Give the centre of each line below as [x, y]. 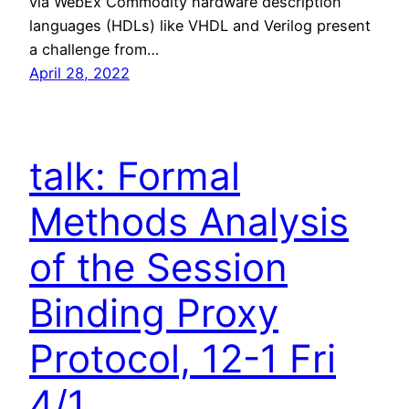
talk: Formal [135, 175]
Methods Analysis [189, 221]
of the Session [158, 267]
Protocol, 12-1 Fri [183, 358]
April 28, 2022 [79, 73]
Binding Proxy [154, 312]
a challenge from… [94, 50]
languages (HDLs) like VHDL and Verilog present [200, 26]
